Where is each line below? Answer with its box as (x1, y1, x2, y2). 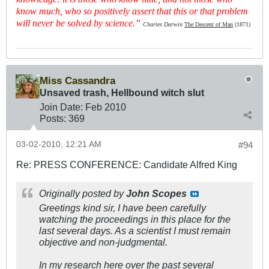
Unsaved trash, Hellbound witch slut (40, 86, 204, 98)
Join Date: (40, 101, 83, 112)
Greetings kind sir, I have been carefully (39, 202, 206, 213)
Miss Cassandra (40, 74, 115, 86)
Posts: (40, 112, 66, 124)
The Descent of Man (184, 20, 233, 28)
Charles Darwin (143, 20, 184, 28)
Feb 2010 (85, 101, 126, 112)
